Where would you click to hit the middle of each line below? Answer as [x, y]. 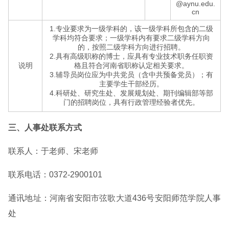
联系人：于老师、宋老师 [53, 151]
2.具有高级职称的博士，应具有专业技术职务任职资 [131, 56]
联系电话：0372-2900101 [55, 175]
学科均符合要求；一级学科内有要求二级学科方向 [131, 38]
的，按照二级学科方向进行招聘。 [131, 47]
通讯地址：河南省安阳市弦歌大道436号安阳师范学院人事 [114, 198]
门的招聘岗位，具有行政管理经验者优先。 [131, 102]
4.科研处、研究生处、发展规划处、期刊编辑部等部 [131, 93]
